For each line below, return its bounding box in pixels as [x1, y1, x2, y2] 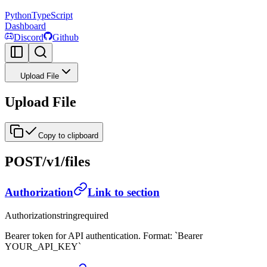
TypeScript [32, 10, 73, 21]
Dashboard [5, 21, 46, 32]
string [57, 210, 77, 221]
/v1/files [42, 154, 90, 170]
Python [5, 10, 32, 21]
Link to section [88, 185, 160, 198]
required [77, 210, 108, 221]
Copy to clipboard [38, 131, 98, 141]
